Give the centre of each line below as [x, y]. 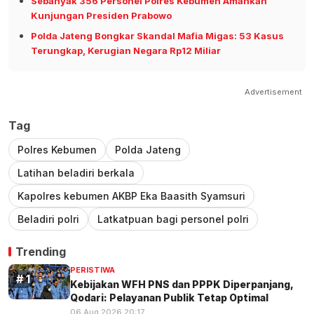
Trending [41, 252]
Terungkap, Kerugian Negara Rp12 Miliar [126, 51]
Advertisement [273, 92]
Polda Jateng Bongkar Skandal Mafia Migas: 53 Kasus [157, 36]
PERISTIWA [93, 270]
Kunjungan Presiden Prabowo [101, 16]
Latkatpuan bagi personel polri [173, 219]
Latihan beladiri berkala [76, 173]
